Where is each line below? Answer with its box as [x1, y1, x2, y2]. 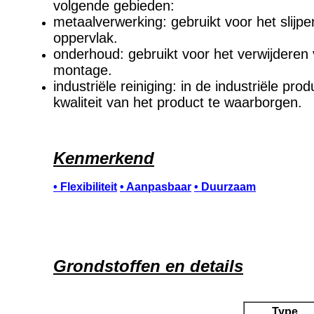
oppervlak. [53, 30, 118, 46]
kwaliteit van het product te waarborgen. [53, 95, 302, 110]
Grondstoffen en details [53, 257, 243, 275]
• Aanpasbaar [120, 181, 191, 193]
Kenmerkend [53, 149, 154, 168]
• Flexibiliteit [53, 181, 117, 193]
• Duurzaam [194, 181, 256, 193]
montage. [53, 62, 112, 78]
